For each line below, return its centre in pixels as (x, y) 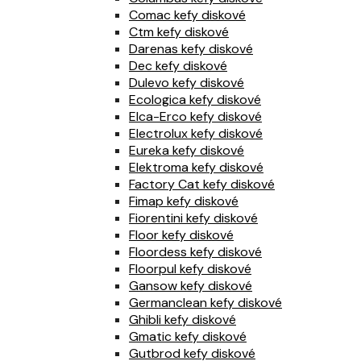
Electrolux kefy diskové (196, 134)
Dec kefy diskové (178, 66)
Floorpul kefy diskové (190, 269)
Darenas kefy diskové (191, 49)
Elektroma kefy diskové (196, 168)
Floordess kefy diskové (195, 252)
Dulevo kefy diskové (187, 83)
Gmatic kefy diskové (188, 337)
